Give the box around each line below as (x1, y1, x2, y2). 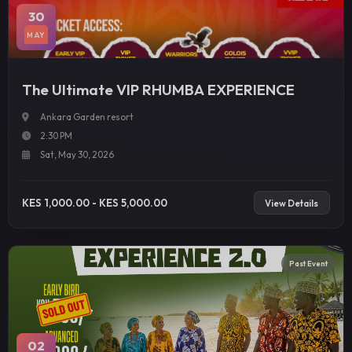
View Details (265, 196, 319, 209)
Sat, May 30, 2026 (39, 148, 114, 161)
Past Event (288, 258, 328, 268)
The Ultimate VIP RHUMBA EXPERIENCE (22, 79, 295, 99)
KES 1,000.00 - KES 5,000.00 (22, 196, 168, 209)
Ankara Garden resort (39, 111, 134, 123)
